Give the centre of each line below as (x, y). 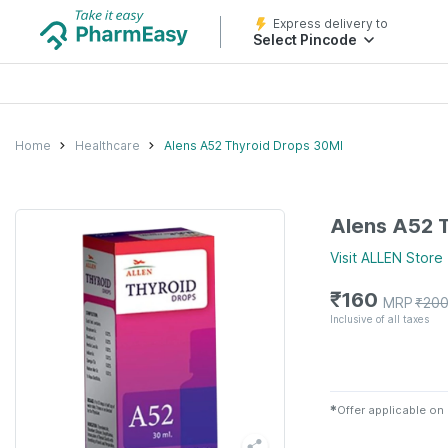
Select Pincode (305, 39)
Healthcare (107, 145)
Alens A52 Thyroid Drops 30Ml (253, 145)
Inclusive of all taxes (379, 318)
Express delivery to (330, 23)
